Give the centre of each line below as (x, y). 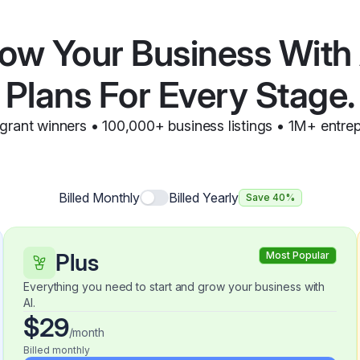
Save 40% (270, 197)
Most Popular (298, 255)
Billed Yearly (203, 198)
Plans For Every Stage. (180, 95)
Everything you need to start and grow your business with (174, 286)
